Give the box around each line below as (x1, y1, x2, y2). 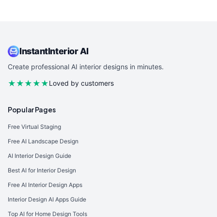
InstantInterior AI (19, 46, 89, 56)
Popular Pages (8, 105, 56, 114)
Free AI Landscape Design (8, 138, 78, 145)
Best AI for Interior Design (8, 167, 76, 174)
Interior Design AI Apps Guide (8, 196, 86, 203)
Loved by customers (49, 79, 114, 87)
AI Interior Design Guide (8, 152, 71, 159)
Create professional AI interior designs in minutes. (8, 62, 164, 71)
